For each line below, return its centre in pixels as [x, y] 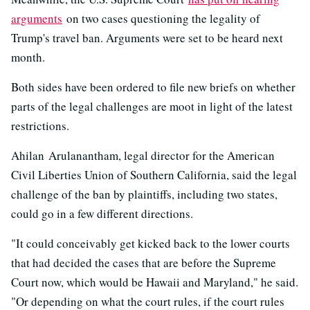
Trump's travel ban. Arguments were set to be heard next [147, 37]
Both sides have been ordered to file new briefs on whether [153, 86]
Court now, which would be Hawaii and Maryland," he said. [155, 282]
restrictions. [40, 125]
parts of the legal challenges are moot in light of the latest [152, 106]
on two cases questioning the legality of [161, 18]
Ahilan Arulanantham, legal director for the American [143, 155]
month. [28, 57]
